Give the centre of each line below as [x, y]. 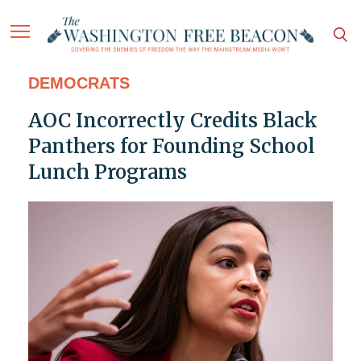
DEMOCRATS [79, 83]
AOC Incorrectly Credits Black [172, 121]
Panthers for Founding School [171, 147]
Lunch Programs [107, 172]
